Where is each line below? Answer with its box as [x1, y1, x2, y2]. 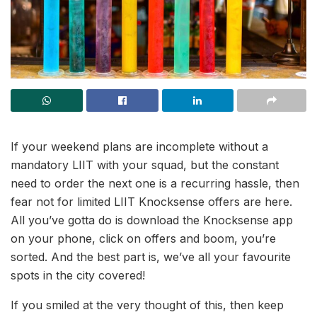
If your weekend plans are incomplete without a [11, 139, 268, 154]
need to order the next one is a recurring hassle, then [11, 176, 299, 190]
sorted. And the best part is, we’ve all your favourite [11, 250, 291, 264]
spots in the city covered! [11, 268, 145, 282]
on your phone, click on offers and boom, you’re [11, 231, 276, 246]
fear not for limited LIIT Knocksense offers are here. [11, 195, 292, 209]
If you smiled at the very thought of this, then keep [11, 298, 284, 312]
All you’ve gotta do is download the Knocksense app [11, 213, 293, 227]
